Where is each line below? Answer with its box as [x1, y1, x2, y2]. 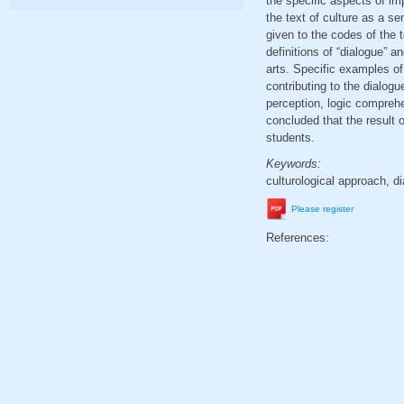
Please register [290, 204, 353, 215]
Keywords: [265, 157, 325, 170]
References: [265, 231, 333, 244]
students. [265, 131, 315, 144]
